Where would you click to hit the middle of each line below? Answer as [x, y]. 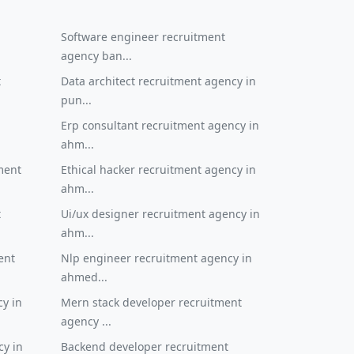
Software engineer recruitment [143, 37]
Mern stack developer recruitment [151, 302]
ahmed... [84, 277]
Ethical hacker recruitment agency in [158, 169]
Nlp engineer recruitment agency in [156, 258]
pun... [76, 100]
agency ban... [96, 56]
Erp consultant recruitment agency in [160, 125]
